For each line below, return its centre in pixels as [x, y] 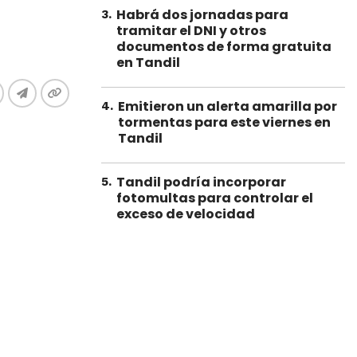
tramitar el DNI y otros [191, 31]
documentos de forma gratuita [224, 47]
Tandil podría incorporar [201, 182]
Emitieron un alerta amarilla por [228, 106]
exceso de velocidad [186, 214]
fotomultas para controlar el [215, 198]
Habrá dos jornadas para [202, 15]
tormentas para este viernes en [224, 122]
